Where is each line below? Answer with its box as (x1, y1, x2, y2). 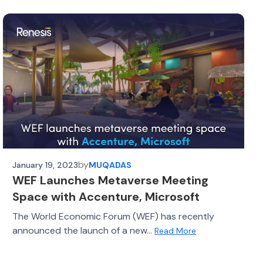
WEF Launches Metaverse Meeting (12, 173, 209, 188)
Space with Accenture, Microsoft (12, 189, 200, 204)
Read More (154, 225, 197, 236)
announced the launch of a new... (12, 224, 155, 237)
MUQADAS (89, 159, 132, 170)
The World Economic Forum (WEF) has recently (12, 210, 215, 222)
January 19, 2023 (12, 159, 79, 170)
